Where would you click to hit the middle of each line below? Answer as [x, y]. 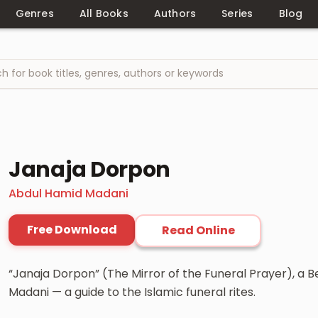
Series [237, 13]
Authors [175, 13]
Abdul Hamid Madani [68, 193]
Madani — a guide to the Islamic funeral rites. [132, 292]
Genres [34, 13]
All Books [104, 13]
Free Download [72, 229]
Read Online [198, 230]
